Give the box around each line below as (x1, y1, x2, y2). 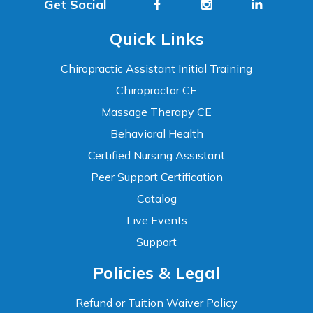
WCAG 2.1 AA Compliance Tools (47, 265, 154, 275)
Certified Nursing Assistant (88, 148, 225, 162)
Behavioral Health (110, 126, 203, 140)
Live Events (126, 213, 187, 227)
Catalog (136, 191, 177, 205)
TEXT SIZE (22, 291, 60, 300)
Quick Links (109, 28, 204, 49)
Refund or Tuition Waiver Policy (75, 296, 238, 310)
